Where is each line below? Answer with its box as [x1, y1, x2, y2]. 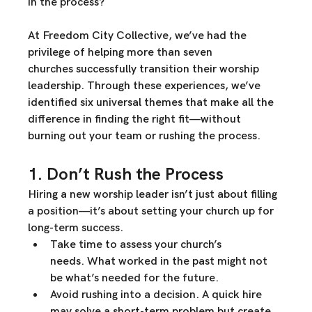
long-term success [28, 221, 120, 235]
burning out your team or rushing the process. [28, 130, 261, 143]
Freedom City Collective [42, 29, 169, 43]
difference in [28, 113, 95, 127]
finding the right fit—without [95, 113, 244, 127]
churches [28, 63, 74, 77]
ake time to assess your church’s [57, 238, 225, 252]
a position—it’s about [28, 205, 142, 219]
